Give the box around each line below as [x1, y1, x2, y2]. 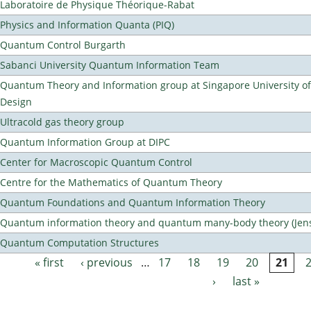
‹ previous [81, 255, 133, 271]
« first [35, 255, 65, 271]
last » [233, 274, 260, 289]
